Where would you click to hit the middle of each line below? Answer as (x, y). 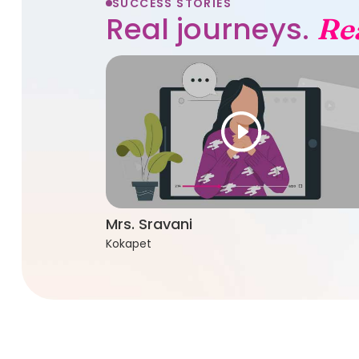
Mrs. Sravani (149, 224)
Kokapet (128, 244)
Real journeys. (211, 29)
